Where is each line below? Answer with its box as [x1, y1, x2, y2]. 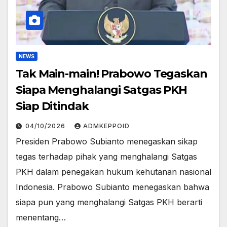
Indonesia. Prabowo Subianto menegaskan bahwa [16, 181, 209, 192]
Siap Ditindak [16, 99, 89, 113]
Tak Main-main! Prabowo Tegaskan [16, 66, 207, 81]
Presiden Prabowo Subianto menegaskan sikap [16, 136, 198, 146]
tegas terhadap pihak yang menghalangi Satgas [16, 151, 197, 162]
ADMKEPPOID [83, 122, 130, 130]
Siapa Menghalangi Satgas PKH [16, 83, 187, 97]
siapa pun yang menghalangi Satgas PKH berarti [16, 197, 202, 207]
